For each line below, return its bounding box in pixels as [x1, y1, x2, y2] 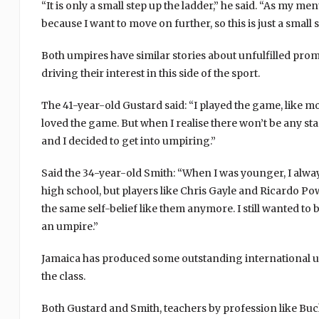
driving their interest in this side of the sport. [41, 67, 260, 80]
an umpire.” [41, 220, 98, 233]
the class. [41, 270, 85, 283]
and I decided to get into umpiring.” [41, 135, 216, 147]
